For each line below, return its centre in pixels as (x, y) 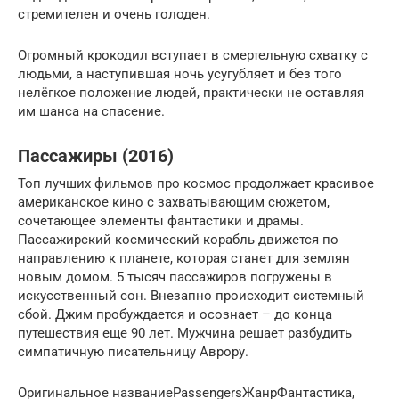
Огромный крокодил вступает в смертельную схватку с (193, 55)
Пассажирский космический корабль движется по (178, 240)
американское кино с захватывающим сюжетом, (174, 202)
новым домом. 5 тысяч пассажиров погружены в (175, 277)
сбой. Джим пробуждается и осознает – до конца (175, 314)
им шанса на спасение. (91, 111)
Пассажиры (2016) (96, 157)
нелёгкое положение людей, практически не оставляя (191, 93)
